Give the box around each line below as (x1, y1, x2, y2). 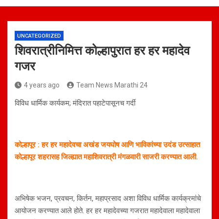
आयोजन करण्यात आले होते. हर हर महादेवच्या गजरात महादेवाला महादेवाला (15, 206, 200, 216)
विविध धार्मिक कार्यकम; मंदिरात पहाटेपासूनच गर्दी (15, 99, 135, 108)
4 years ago (24, 81, 60, 89)
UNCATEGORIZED (17, 33, 61, 40)
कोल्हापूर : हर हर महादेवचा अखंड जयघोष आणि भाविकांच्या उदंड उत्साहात (15, 140, 200, 150)
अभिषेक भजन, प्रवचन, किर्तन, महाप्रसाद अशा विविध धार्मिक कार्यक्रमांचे (15, 194, 201, 203)
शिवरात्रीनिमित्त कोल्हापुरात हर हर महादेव (15, 44, 190, 58)
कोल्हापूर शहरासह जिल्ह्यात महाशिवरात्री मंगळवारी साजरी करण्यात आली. (15, 153, 198, 162)
